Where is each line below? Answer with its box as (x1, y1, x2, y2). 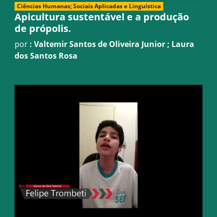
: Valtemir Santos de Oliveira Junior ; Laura (30, 38, 194, 49)
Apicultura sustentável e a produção (15, 10, 189, 23)
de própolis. (15, 21, 71, 35)
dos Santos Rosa (15, 50, 77, 61)
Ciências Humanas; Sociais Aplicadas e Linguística (16, 1, 161, 10)
